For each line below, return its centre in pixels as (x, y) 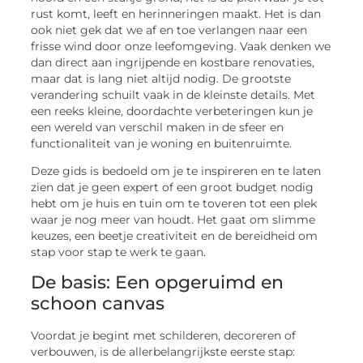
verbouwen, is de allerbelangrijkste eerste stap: (163, 351)
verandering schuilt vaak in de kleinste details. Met (173, 95)
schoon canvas (98, 303)
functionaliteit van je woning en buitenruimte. (162, 143)
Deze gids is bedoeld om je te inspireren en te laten (176, 171)
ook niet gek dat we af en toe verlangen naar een (169, 30)
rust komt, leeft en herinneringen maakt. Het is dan (176, 14)
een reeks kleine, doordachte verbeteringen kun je (172, 111)
